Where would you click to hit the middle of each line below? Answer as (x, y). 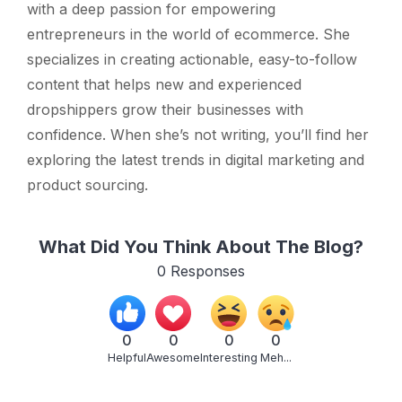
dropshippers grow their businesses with (165, 109)
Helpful (127, 358)
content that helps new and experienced (164, 84)
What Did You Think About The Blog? (201, 246)
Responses (205, 271)
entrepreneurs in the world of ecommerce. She (188, 34)
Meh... (276, 358)
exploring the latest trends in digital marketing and (196, 159)
